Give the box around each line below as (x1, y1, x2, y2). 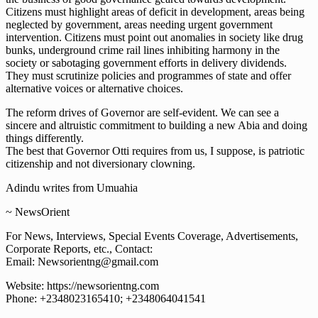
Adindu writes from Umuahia (6, 182, 138, 194)
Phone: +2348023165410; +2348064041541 (6, 292, 206, 305)
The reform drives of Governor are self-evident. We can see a (6, 106, 279, 119)
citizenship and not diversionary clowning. (6, 158, 195, 170)
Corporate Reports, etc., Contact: (6, 243, 153, 256)
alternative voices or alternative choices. (6, 82, 183, 95)
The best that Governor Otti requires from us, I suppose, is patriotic (6, 145, 305, 158)
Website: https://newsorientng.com (6, 280, 159, 292)
